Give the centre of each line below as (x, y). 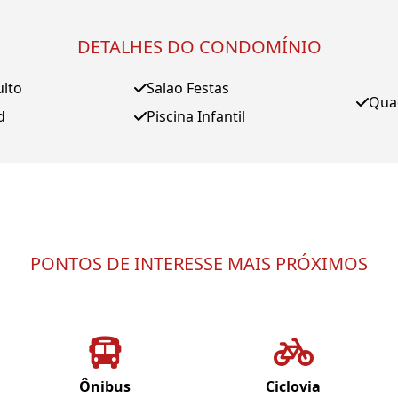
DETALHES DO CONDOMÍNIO (199, 47)
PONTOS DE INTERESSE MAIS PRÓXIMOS (199, 263)
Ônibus (105, 386)
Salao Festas (187, 88)
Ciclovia (293, 386)
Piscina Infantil (195, 116)
